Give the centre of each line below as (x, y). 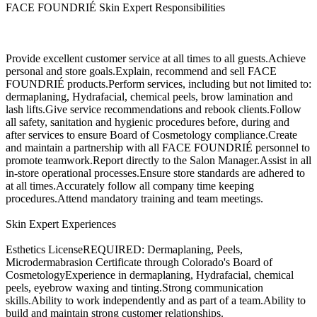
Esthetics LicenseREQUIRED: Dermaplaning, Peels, (124, 249)
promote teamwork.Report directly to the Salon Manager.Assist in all (158, 160)
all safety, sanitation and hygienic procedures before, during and (148, 122)
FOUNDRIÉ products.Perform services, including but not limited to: (158, 83)
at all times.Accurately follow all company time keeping (130, 185)
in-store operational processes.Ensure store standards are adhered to (155, 173)
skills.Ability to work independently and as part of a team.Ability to (156, 300)
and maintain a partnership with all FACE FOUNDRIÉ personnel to (158, 147)
